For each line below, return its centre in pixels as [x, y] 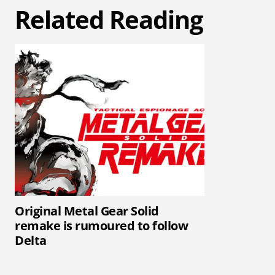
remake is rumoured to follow [101, 226]
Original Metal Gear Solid [87, 211]
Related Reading [109, 20]
